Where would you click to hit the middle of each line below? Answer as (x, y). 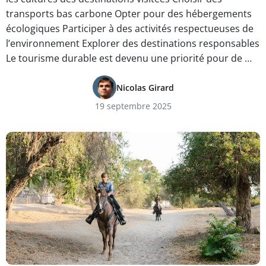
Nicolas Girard (145, 87)
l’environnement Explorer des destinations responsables (133, 43)
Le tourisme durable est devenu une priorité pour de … (129, 58)
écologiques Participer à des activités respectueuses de (130, 28)
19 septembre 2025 (133, 106)
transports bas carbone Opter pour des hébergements (129, 14)
